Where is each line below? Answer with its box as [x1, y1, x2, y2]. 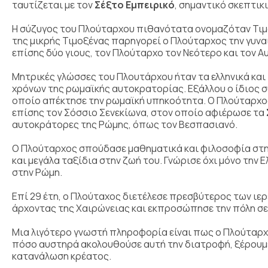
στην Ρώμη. [12, 165, 62, 179]
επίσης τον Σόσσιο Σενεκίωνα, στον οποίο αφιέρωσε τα [12, 105, 266, 119]
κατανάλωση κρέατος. [12, 249, 111, 263]
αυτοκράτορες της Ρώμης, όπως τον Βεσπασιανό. [12, 117, 237, 131]
